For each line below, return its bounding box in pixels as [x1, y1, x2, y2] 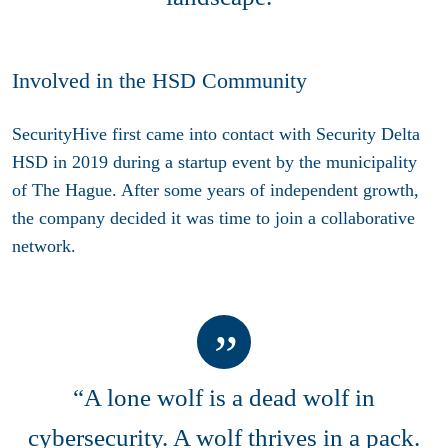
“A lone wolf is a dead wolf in [73, 383, 375, 411]
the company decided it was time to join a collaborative [12, 208, 415, 229]
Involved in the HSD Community [12, 67, 307, 93]
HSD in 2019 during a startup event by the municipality [12, 152, 417, 173]
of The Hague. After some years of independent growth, [12, 180, 419, 201]
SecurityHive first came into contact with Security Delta [12, 124, 420, 145]
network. [12, 236, 76, 257]
